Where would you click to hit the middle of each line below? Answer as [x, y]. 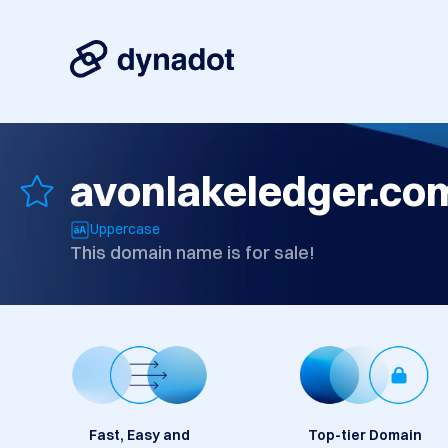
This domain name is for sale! [192, 253]
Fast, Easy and [139, 435]
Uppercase [125, 229]
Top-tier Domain [364, 435]
